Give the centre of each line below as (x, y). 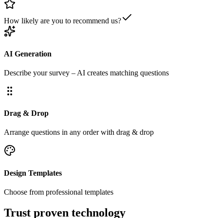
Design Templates (33, 173)
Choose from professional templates (59, 192)
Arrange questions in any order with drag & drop (79, 132)
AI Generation (28, 54)
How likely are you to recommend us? (63, 21)
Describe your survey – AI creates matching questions (86, 73)
